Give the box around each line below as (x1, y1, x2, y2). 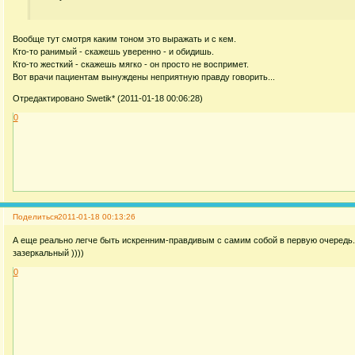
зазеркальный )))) (12, 247, 84, 258)
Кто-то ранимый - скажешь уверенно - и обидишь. (12, 46, 214, 56)
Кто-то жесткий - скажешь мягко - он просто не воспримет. (12, 59, 249, 69)
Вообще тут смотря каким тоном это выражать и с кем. (12, 33, 236, 44)
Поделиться (12, 212, 58, 222)
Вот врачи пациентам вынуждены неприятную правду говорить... (12, 71, 275, 82)
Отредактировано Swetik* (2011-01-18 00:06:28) (12, 93, 203, 103)
